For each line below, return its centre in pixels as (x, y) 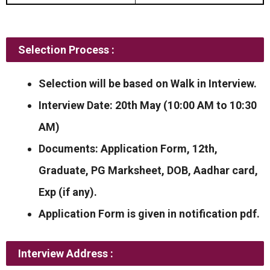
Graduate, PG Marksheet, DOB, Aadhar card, (148, 170)
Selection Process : (66, 49)
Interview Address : (66, 253)
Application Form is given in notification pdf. (149, 213)
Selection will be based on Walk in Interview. (148, 83)
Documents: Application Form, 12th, (128, 148)
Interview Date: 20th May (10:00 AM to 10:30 (148, 105)
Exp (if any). (68, 192)
